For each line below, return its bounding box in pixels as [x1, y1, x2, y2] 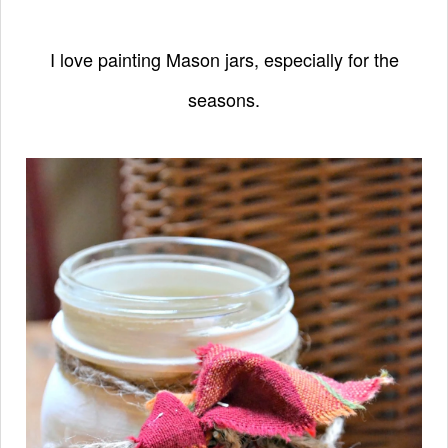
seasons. [188, 85, 260, 112]
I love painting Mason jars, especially [49, 45, 348, 72]
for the [347, 45, 399, 72]
